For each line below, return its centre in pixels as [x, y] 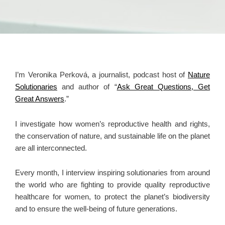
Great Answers [40, 99]
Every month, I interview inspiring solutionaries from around [113, 173]
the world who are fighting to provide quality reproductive [113, 185]
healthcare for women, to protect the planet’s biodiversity [113, 197]
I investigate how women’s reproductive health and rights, [113, 124]
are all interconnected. [52, 148]
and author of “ [87, 87]
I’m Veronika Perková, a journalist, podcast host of [101, 75]
